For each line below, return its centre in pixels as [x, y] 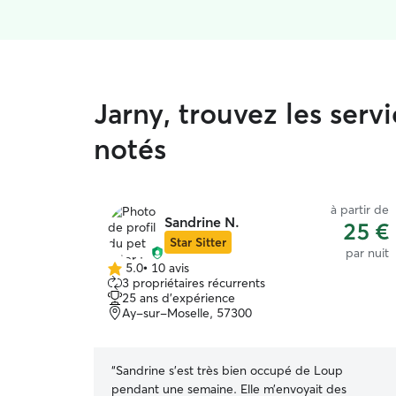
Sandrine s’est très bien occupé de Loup [229, 370]
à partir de [360, 209]
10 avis [170, 268]
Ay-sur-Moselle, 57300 [187, 313]
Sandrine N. [202, 222]
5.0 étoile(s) [139, 275]
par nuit [367, 253]
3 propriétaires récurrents [194, 283]
